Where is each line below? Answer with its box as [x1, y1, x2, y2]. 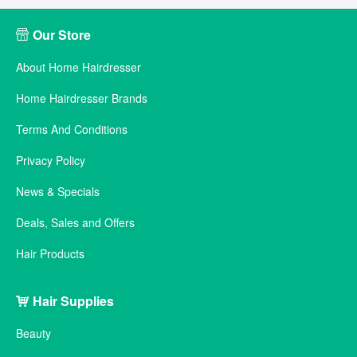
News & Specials [16, 183, 100, 200]
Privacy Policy [16, 152, 85, 169]
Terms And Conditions [16, 121, 127, 138]
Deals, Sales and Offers [16, 214, 135, 231]
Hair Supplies [33, 292, 114, 311]
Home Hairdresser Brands [16, 90, 147, 107]
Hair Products [16, 245, 84, 262]
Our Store [33, 25, 91, 45]
